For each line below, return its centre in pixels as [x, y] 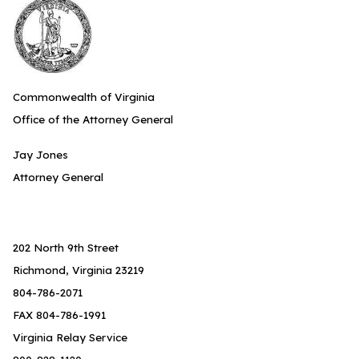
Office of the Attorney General [93, 119]
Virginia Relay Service [70, 337]
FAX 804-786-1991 [59, 315]
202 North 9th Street [66, 248]
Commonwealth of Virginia [84, 97]
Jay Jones [40, 155]
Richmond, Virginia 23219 [79, 270]
